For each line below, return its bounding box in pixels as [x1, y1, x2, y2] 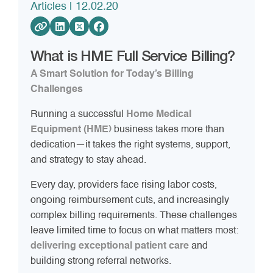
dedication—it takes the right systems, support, [30, 140, 230, 151]
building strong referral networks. [30, 257, 171, 267]
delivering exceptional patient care [30, 241, 189, 252]
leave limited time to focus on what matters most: [30, 226, 238, 236]
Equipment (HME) [30, 125, 112, 135]
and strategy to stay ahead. [30, 155, 146, 166]
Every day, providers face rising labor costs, [30, 180, 217, 191]
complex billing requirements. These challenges [30, 211, 237, 221]
